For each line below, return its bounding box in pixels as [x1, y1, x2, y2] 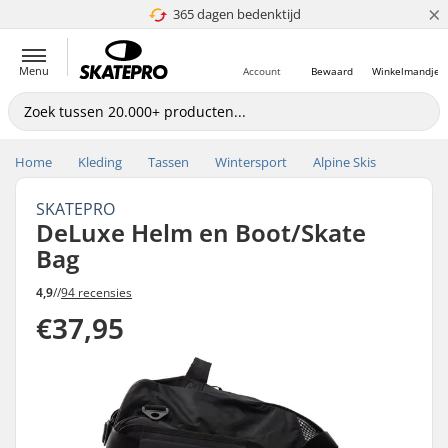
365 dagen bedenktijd [172, 5, 301, 23]
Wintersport [215, 153, 287, 171]
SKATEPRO [36, 198, 115, 220]
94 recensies [61, 283, 132, 301]
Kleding [78, 153, 122, 171]
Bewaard [311, 64, 353, 78]
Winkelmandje [372, 64, 440, 78]
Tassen [148, 153, 189, 171]
